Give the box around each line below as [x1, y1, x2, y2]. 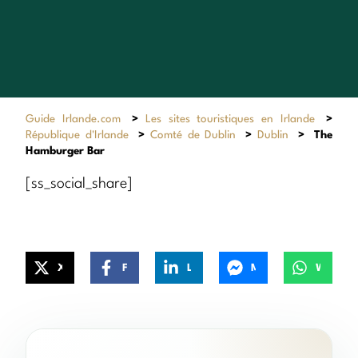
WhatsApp [326, 262, 336, 273]
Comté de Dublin [149, 129, 237, 141]
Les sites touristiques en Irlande [145, 113, 316, 125]
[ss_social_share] [26, 176, 133, 191]
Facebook [127, 262, 137, 273]
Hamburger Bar [26, 145, 105, 157]
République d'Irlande [26, 129, 129, 141]
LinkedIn [192, 262, 201, 273]
